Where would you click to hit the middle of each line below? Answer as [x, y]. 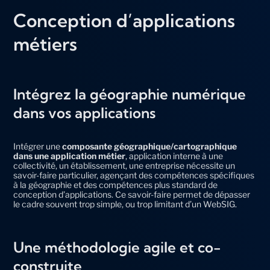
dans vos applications [85, 113]
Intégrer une [38, 146]
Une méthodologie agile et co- [118, 247]
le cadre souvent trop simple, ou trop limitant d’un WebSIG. [125, 204]
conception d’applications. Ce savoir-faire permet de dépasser [132, 195]
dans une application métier [70, 156]
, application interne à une [174, 156]
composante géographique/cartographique [150, 146]
